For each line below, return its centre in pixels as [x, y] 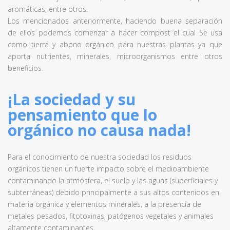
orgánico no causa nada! [99, 130]
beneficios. [25, 68]
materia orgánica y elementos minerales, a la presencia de [104, 204]
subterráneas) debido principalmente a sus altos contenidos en [113, 192]
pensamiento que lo [82, 115]
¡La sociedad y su [72, 99]
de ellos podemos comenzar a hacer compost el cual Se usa [115, 33]
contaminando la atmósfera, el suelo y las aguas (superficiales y [113, 180]
